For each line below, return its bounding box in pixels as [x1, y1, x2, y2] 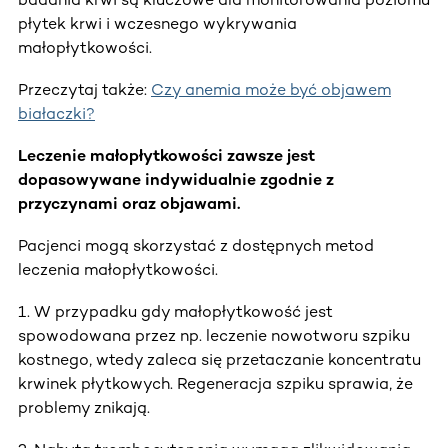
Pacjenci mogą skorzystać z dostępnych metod [18, 235, 374, 255]
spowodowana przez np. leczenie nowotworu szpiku [18, 325, 410, 345]
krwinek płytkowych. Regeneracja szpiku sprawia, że [18, 373, 413, 393]
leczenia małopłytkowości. [18, 259, 218, 279]
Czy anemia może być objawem [151, 79, 391, 99]
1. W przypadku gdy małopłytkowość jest [18, 301, 333, 321]
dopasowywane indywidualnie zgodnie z [18, 169, 334, 189]
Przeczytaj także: [18, 79, 151, 99]
